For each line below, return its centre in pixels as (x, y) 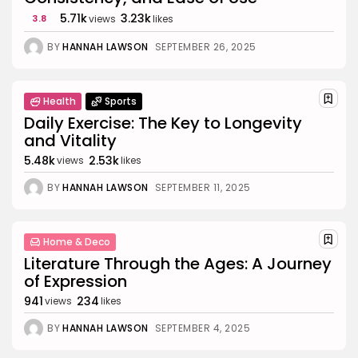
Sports (121, 101)
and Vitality (70, 140)
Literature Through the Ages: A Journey (178, 263)
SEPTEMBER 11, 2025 (203, 187)
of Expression (76, 281)
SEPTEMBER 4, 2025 (202, 328)
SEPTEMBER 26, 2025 (205, 46)
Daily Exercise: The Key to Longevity (163, 123)
